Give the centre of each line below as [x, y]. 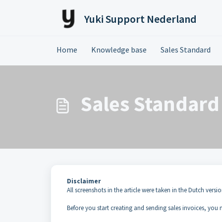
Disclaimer [84, 181]
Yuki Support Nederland [140, 19]
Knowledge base [119, 50]
